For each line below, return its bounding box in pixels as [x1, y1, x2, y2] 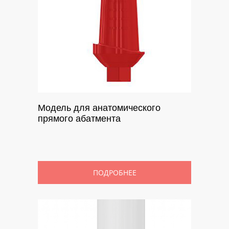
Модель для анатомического [38, 102, 161, 113]
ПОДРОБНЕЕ [93, 167, 136, 177]
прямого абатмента [38, 113, 121, 124]
